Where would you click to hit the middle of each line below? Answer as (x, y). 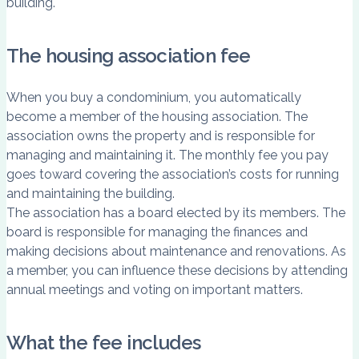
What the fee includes (104, 342)
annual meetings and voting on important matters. (155, 289)
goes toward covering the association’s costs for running (173, 174)
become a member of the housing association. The (157, 116)
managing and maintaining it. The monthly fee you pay (167, 155)
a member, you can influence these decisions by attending (177, 270)
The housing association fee (129, 55)
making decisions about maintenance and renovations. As (176, 251)
